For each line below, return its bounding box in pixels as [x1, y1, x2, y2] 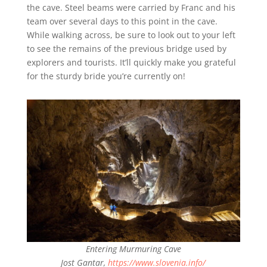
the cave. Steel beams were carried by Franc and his [26, 1, 235, 13]
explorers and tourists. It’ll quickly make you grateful [26, 56, 236, 68]
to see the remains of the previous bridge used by [26, 42, 226, 54]
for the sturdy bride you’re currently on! [26, 70, 185, 82]
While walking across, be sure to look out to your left [26, 29, 235, 41]
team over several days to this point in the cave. [26, 15, 218, 27]
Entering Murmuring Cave [85, 243, 181, 254]
